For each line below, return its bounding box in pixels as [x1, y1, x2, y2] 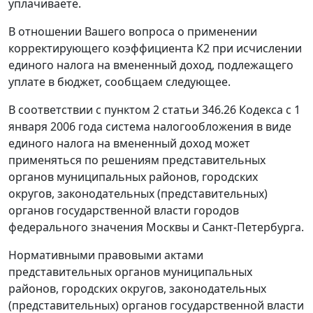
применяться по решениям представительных [8, 152, 265, 168]
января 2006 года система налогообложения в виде [8, 119, 291, 135]
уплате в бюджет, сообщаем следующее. [8, 74, 231, 90]
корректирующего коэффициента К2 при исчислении [8, 41, 302, 57]
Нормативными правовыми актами [8, 247, 203, 263]
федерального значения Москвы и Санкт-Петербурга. [8, 219, 304, 235]
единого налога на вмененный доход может [8, 136, 250, 152]
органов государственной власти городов [8, 203, 239, 219]
